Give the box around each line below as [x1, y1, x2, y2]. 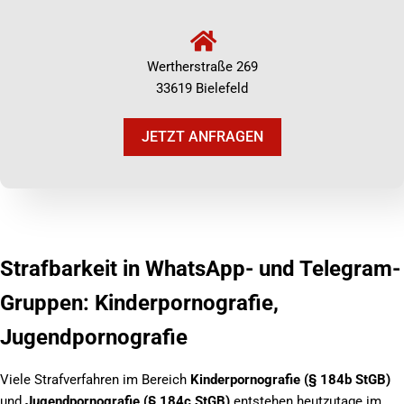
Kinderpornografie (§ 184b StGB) [190, 371, 390, 388]
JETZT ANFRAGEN [141, 127, 263, 145]
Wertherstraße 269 [146, 58, 258, 75]
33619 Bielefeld [156, 79, 248, 96]
